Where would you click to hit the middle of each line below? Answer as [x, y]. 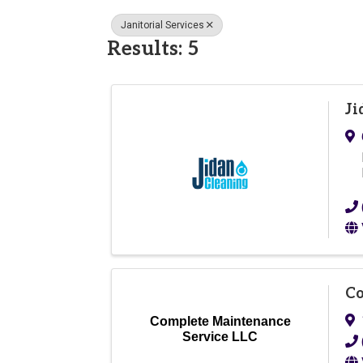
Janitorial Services [162, 25]
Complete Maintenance [220, 321]
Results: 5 [153, 49]
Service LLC [220, 336]
